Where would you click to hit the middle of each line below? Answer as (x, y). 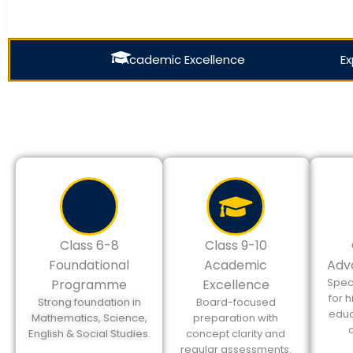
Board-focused (236, 302)
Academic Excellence (183, 59)
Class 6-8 (89, 245)
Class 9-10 (236, 245)
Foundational (89, 265)
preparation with (236, 318)
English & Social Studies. (89, 334)
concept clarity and (236, 334)
